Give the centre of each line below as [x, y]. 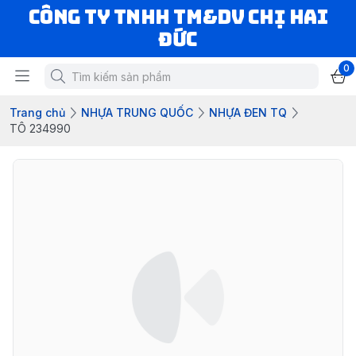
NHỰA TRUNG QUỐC [137, 112]
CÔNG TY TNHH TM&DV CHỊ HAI [178, 17]
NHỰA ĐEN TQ [248, 112]
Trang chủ [37, 112]
